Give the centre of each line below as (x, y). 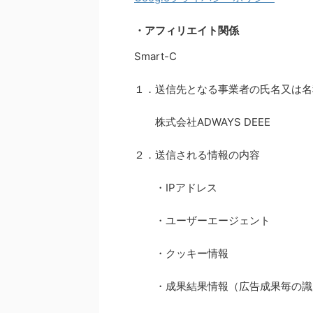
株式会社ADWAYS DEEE (202, 122)
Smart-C (155, 56)
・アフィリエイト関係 (187, 30)
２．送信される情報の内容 (197, 155)
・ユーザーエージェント (202, 220)
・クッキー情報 (181, 253)
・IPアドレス (176, 188)
